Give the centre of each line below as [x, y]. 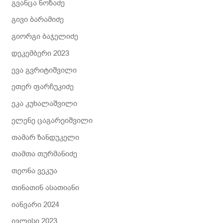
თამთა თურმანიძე [45, 154]
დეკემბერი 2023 [41, 53]
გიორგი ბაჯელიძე [45, 37]
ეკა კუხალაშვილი [45, 104]
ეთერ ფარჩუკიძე [43, 87]
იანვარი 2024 [36, 204]
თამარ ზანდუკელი [46, 137]
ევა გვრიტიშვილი [44, 70]
